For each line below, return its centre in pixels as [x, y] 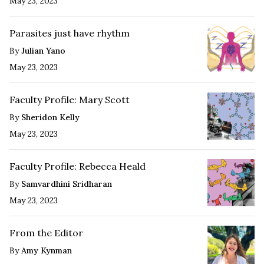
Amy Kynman [47, 250]
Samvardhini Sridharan [67, 184]
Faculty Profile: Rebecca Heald [77, 166]
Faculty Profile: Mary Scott [70, 99]
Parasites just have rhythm [70, 33]
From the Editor [46, 232]
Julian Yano [43, 50]
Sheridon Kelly [50, 117]
